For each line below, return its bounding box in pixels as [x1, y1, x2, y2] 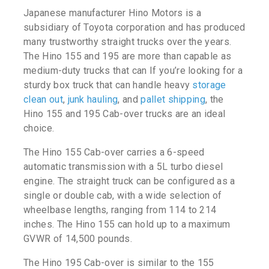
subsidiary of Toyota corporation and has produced [23, 22, 246, 34]
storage [192, 79, 226, 91]
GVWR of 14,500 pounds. [23, 233, 133, 245]
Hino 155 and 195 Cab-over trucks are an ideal [23, 108, 226, 120]
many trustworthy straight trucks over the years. [23, 36, 232, 48]
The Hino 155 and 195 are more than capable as [23, 50, 232, 62]
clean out [23, 94, 63, 106]
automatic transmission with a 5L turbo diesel [23, 161, 223, 173]
